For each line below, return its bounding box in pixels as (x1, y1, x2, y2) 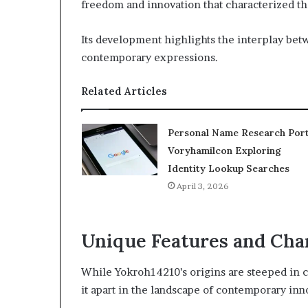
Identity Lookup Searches (167, 162, 289, 175)
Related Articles (81, 85, 167, 98)
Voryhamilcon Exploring (167, 144, 281, 157)
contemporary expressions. (81, 51, 218, 64)
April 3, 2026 (176, 181, 229, 191)
